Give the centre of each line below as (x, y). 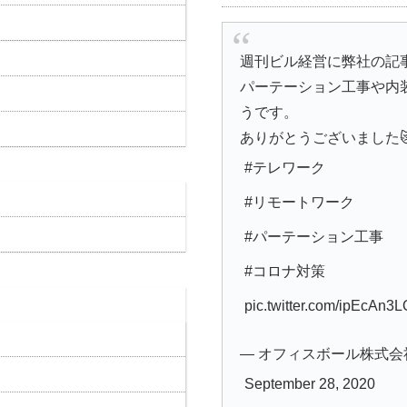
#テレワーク (285, 168)
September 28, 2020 (310, 383)
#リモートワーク (300, 203)
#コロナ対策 (285, 272)
